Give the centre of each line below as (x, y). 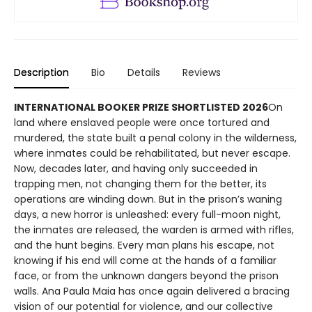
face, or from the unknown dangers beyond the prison (146, 276)
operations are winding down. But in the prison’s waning (148, 200)
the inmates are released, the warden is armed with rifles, (154, 230)
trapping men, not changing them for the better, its (140, 184)
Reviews (202, 73)
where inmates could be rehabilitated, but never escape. (152, 154)
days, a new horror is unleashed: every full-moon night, (147, 215)
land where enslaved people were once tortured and (142, 123)
